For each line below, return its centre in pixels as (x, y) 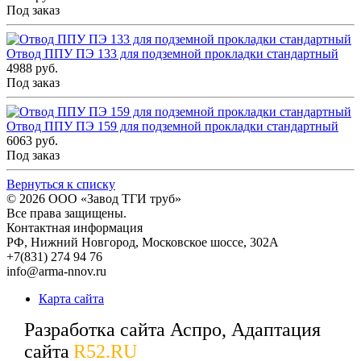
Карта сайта (71, 299)
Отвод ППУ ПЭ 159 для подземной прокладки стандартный (172, 127)
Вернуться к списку (61, 185)
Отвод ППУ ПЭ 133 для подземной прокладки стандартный (172, 54)
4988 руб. (32, 68)
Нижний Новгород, (86, 243)
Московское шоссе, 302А (210, 243)
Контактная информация (75, 228)
